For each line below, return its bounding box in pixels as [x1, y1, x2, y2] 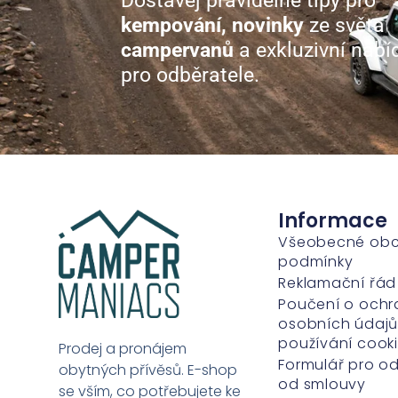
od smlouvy [278, 374, 367, 394]
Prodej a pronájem [59, 338, 187, 360]
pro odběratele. [121, 63, 259, 88]
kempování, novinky [121, 13, 304, 38]
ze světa [304, 13, 385, 38]
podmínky [278, 251, 354, 272]
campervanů [121, 38, 234, 63]
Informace [278, 207, 388, 235]
